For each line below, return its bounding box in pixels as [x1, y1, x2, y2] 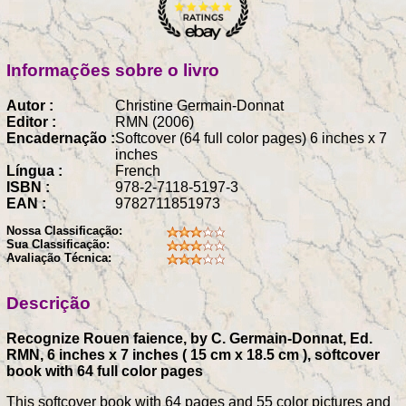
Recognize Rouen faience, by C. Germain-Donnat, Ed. [6, 330, 372, 346]
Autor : [6, 97, 53, 113]
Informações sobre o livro [6, 61, 219, 81]
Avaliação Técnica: [6, 251, 111, 266]
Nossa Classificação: [6, 224, 122, 238]
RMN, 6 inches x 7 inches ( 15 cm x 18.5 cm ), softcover [6, 346, 380, 362]
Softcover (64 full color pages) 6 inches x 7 [115, 130, 387, 146]
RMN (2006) [115, 113, 194, 130]
